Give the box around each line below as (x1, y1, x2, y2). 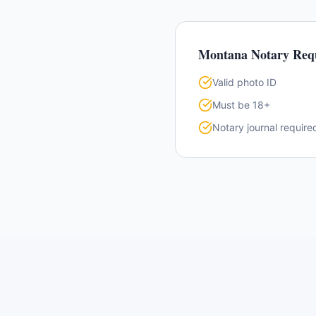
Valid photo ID (212, 76, 276, 88)
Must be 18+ (212, 99, 270, 111)
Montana (198, 45, 248, 63)
